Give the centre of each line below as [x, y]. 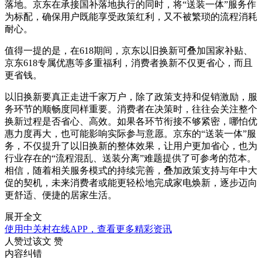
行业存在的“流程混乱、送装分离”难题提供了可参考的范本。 [130, 158]
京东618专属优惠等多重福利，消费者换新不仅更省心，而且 [129, 63]
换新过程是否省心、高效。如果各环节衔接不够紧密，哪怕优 [131, 122]
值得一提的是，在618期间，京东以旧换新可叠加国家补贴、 [129, 51]
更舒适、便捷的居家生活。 [61, 195]
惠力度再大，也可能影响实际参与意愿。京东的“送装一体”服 [130, 134]
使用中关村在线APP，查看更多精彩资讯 [88, 229]
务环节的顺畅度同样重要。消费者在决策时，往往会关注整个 [131, 109]
